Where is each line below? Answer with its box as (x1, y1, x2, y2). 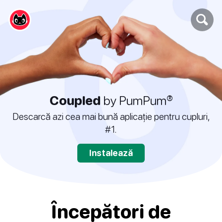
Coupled (49, 93, 101, 108)
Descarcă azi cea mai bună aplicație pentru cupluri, (12, 111, 210, 122)
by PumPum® (100, 93, 173, 108)
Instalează (89, 148, 133, 159)
